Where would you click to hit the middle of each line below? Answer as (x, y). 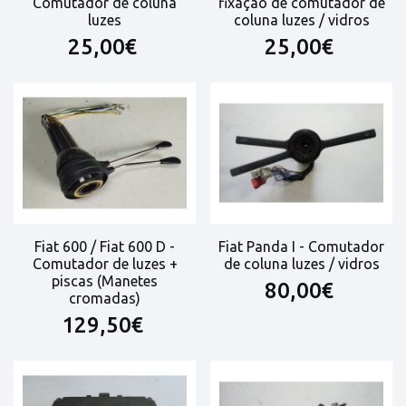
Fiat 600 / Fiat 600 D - (105, 246)
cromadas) (105, 298)
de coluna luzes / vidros (301, 263)
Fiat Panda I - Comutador (301, 246)
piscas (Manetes (105, 280)
